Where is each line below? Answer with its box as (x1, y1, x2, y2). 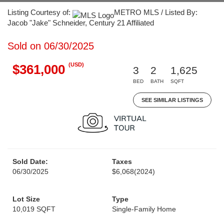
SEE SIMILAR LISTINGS (141, 97, 203, 103)
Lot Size (12, 195, 40, 203)
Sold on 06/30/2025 (7, 40, 94, 51)
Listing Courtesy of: (7, 8, 72, 16)
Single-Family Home (112, 205, 176, 213)
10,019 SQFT (12, 205, 55, 213)
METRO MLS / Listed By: (114, 8, 197, 16)
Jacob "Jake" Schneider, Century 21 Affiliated (7, 18, 154, 27)
